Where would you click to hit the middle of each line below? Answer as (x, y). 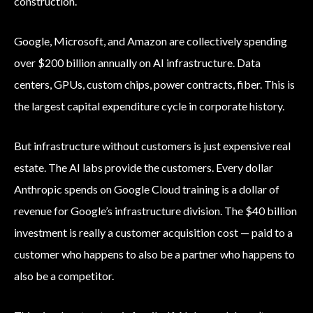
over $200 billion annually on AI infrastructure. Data (137, 63)
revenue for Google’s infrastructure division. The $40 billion (155, 211)
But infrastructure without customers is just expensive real (152, 146)
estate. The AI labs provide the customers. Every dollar (144, 168)
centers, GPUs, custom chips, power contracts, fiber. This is (154, 85)
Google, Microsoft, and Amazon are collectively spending (151, 41)
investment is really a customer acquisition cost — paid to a (153, 233)
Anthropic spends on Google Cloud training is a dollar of (147, 189)
